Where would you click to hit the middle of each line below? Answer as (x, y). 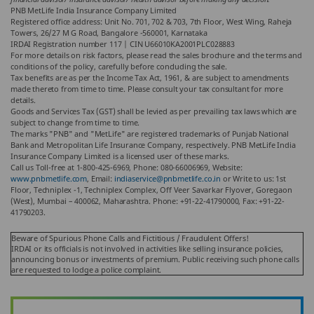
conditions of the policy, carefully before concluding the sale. (119, 66)
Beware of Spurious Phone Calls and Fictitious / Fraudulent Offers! (130, 238)
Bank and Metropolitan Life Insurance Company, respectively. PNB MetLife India (153, 145)
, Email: (101, 178)
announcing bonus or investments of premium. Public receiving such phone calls (155, 259)
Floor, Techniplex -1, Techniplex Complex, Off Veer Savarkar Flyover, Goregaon (151, 190)
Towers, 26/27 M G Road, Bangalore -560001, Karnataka (109, 33)
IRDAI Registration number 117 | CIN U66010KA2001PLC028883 (123, 44)
